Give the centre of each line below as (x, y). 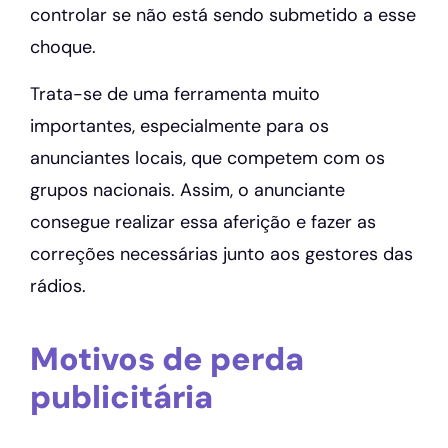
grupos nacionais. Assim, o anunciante (187, 189)
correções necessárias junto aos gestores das (221, 253)
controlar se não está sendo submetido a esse (223, 15)
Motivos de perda (167, 358)
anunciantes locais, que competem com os (207, 157)
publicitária (121, 396)
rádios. (58, 285)
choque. (63, 47)
